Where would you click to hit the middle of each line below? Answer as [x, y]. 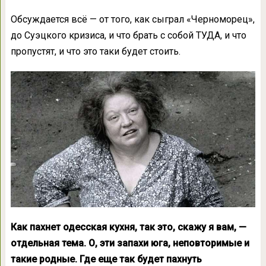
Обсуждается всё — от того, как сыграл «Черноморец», [132, 19]
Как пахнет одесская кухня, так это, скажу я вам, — [128, 227]
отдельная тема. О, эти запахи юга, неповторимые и [130, 243]
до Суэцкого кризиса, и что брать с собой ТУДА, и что [128, 35]
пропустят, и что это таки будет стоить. [95, 51]
